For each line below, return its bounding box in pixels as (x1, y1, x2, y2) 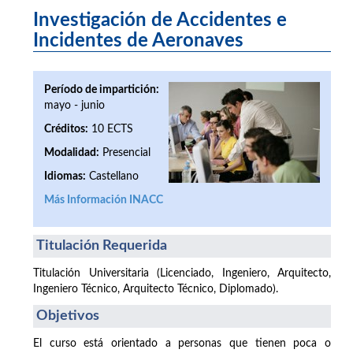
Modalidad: (44, 147, 99, 158)
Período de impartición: (44, 84, 159, 95)
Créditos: (44, 123, 88, 135)
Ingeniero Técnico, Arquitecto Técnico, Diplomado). (33, 283, 278, 295)
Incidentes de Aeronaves (33, 31, 243, 50)
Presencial (99, 147, 150, 158)
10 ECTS (88, 123, 133, 135)
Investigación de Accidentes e (33, 10, 287, 30)
